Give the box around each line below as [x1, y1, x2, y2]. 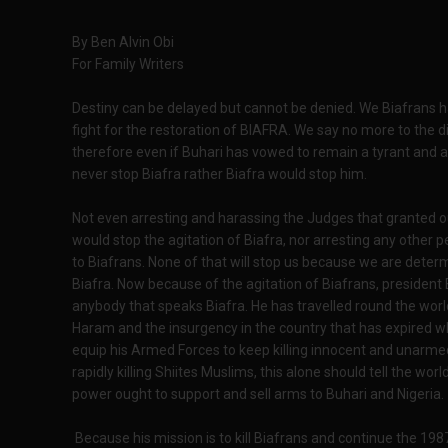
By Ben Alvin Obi [72, 34, 174, 50]
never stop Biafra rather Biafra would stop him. [72, 166, 367, 182]
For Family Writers [72, 56, 184, 72]
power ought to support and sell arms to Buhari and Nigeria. [72, 386, 444, 402]
